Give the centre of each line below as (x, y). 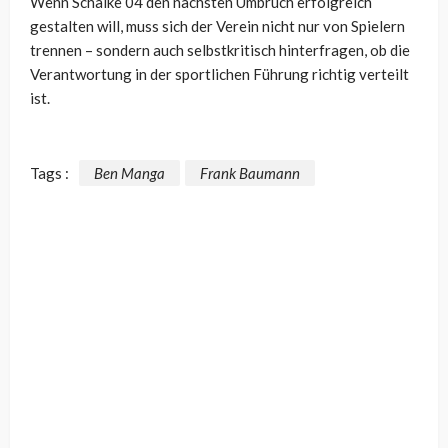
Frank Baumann (250, 172)
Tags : (49, 172)
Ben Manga (129, 172)
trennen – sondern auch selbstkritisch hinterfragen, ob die (220, 50)
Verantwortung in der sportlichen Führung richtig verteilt (219, 74)
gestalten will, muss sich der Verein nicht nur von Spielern (217, 26)
